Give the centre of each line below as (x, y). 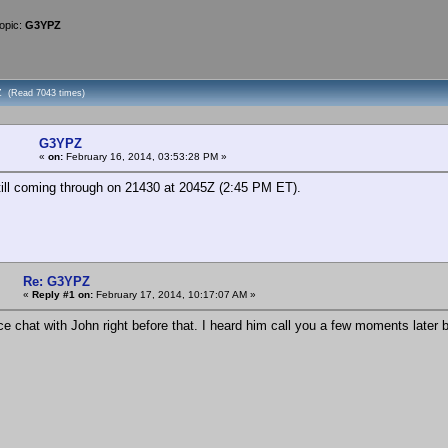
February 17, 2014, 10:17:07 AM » (174, 294)
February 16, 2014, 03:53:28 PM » (145, 156)
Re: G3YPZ (56, 281)
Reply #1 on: (62, 294)
